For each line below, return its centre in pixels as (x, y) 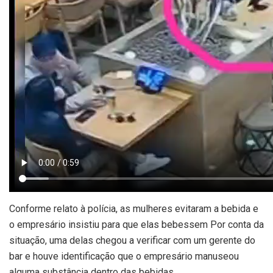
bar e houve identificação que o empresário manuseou (124, 257)
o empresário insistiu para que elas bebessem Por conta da (136, 225)
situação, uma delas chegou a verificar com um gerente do (132, 241)
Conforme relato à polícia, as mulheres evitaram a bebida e (134, 209)
